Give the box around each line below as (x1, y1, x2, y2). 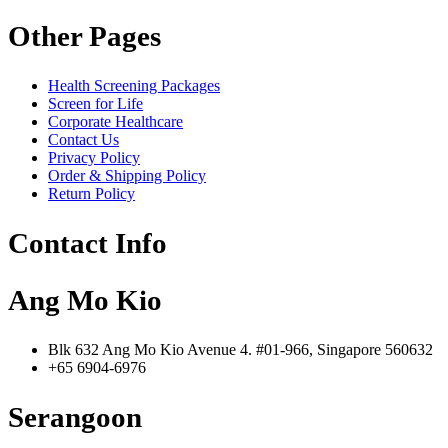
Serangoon (8, 400, 142, 433)
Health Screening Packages (48, 77, 220, 95)
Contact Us (48, 131, 119, 149)
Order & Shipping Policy (48, 167, 206, 185)
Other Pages (8, 20, 161, 53)
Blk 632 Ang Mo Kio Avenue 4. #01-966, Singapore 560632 (48, 340, 433, 358)
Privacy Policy (48, 149, 140, 167)
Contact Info (8, 227, 167, 260)
